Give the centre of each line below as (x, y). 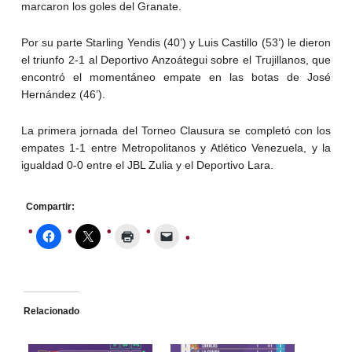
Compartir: (50, 206)
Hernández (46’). (63, 94)
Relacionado (51, 311)
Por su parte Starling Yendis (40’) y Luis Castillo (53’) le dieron (176, 42)
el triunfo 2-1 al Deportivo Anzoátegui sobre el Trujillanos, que (176, 59)
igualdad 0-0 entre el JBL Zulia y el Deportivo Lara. (147, 165)
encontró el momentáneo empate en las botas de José (176, 77)
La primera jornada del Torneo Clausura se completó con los (176, 130)
